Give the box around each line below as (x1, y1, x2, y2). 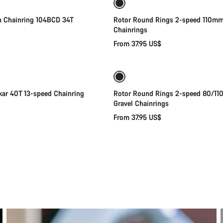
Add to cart (14, 42, 49, 51)
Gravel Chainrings (113, 99, 169, 108)
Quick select (173, 42, 211, 51)
